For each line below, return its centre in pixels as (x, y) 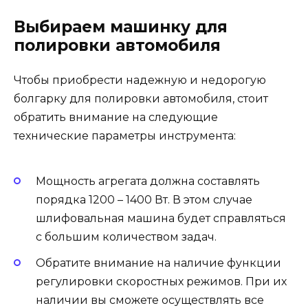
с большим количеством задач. (126, 236)
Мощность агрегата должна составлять (148, 181)
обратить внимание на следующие (116, 118)
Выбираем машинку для (121, 27)
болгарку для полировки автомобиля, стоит (141, 99)
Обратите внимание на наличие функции (158, 263)
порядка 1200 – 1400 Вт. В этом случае (144, 199)
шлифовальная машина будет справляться (161, 218)
